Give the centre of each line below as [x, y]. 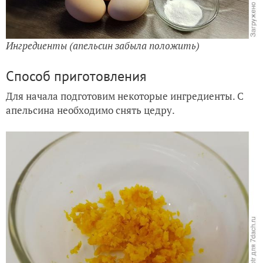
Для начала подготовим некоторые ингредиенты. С [125, 96]
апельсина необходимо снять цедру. [90, 110]
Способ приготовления [76, 76]
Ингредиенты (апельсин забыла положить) [103, 45]
